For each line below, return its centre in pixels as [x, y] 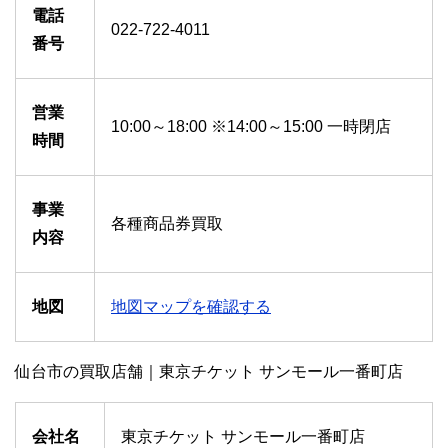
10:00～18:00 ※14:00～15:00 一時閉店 [251, 127]
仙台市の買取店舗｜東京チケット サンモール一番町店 [209, 372]
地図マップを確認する [191, 307]
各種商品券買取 [167, 224]
